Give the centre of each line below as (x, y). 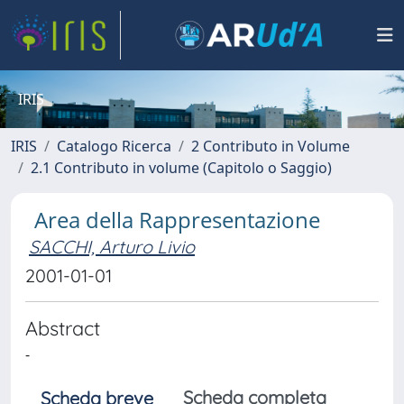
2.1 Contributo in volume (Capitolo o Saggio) (181, 168)
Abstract (63, 328)
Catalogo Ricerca (114, 146)
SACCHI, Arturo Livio (112, 247)
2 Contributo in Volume (271, 146)
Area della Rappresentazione (177, 220)
